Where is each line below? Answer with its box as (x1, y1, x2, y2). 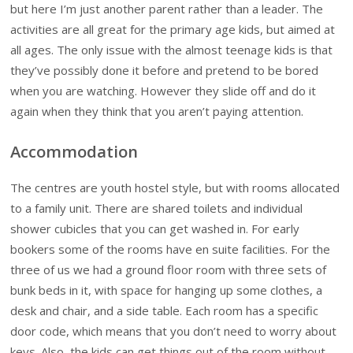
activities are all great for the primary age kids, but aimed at (10, 21, 336, 38)
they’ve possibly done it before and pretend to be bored (10, 62, 319, 79)
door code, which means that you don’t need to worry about (10, 322, 337, 339)
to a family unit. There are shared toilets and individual (10, 199, 303, 216)
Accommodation (10, 139, 139, 162)
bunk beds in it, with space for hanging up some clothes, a (10, 281, 323, 298)
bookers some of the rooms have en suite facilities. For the (10, 240, 331, 257)
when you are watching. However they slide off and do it (10, 83, 317, 99)
